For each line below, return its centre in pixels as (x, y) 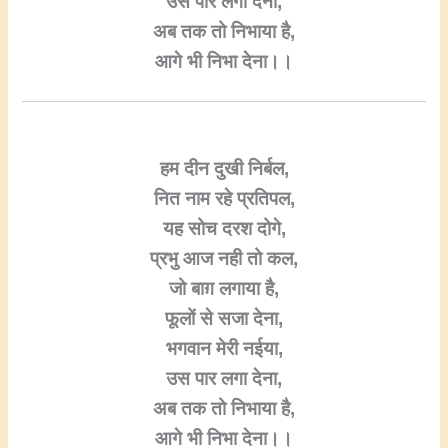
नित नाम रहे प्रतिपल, (224, 198)
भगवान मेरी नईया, (224, 348)
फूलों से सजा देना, (224, 318)
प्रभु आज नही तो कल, (224, 258)
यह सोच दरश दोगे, (224, 228)
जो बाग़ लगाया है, (224, 288)
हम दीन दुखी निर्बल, (224, 168)
